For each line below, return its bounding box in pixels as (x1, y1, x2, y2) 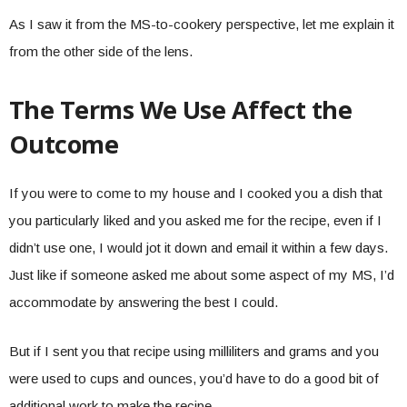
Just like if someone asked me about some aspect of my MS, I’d (9, 267, 394, 283)
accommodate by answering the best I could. (9, 294, 278, 310)
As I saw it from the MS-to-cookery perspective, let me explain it (9, 16, 394, 32)
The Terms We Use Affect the (9, 93, 352, 126)
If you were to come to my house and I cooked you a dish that (9, 185, 382, 201)
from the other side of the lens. (9, 44, 193, 59)
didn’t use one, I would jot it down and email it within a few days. (9, 240, 388, 255)
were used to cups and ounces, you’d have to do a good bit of (9, 371, 379, 386)
